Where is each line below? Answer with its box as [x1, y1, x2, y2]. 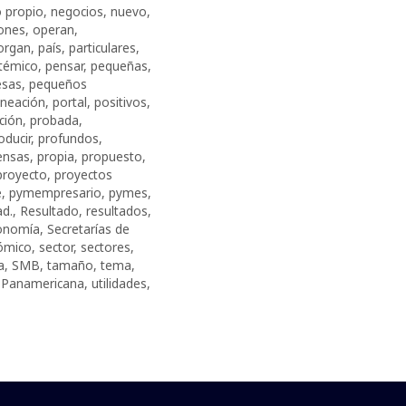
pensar [44, 56, 83, 74]
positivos [93, 92, 147, 111]
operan [32, 20, 74, 38]
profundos [37, 129, 99, 147]
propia [36, 147, 74, 165]
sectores [80, 237, 130, 256]
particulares [68, 38, 136, 56]
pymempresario [8, 183, 101, 201]
